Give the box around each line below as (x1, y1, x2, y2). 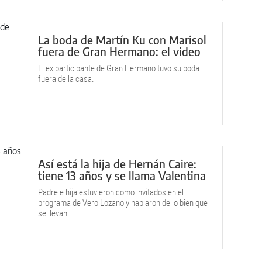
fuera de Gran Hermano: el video (38, 44, 201, 58)
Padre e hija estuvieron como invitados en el (38, 187, 184, 198)
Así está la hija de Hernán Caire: (38, 156, 196, 171)
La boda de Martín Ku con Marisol (38, 32, 206, 47)
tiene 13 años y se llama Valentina (38, 168, 206, 182)
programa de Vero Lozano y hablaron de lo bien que (38, 198, 208, 208)
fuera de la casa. (38, 74, 94, 84)
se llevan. (38, 208, 70, 219)
